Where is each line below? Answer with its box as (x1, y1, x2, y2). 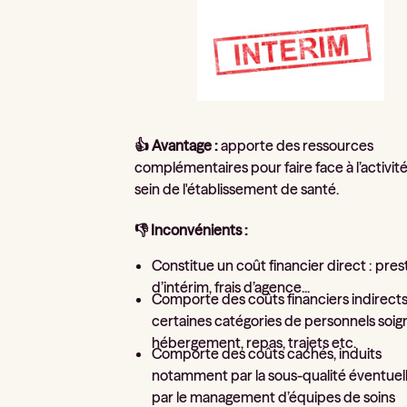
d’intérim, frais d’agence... (152, 277, 311, 296)
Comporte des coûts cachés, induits (152, 344, 382, 363)
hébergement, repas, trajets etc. (152, 333, 357, 352)
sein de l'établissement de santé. (134, 180, 340, 199)
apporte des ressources (218, 136, 374, 155)
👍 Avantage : (134, 136, 219, 155)
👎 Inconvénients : (134, 220, 249, 239)
